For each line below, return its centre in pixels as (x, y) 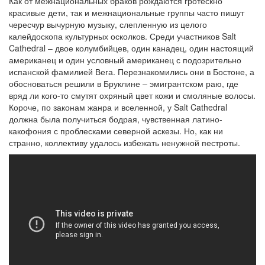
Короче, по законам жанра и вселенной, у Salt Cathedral (118, 107)
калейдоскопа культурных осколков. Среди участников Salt (122, 36)
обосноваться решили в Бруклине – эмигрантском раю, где (124, 83)
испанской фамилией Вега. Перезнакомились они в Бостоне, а (132, 71)
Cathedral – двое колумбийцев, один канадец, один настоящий (131, 48)
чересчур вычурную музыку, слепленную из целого (108, 24)
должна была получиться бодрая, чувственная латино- (116, 119)
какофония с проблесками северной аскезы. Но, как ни (116, 130)
